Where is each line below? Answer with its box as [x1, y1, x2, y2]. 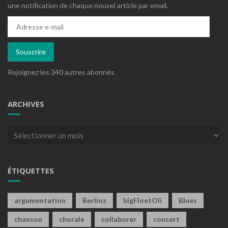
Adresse [7, 16, 35, 25]
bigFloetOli [123, 195, 162, 205]
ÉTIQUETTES [8, 165, 54, 176]
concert [153, 214, 180, 223]
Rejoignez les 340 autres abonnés [8, 67, 115, 76]
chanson [14, 214, 42, 223]
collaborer [101, 214, 136, 223]
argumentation [14, 195, 66, 205]
